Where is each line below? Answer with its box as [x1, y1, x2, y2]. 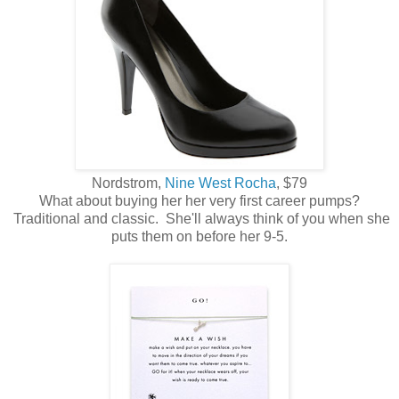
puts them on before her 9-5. [111, 229, 288, 245]
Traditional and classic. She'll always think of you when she [9, 211, 390, 227]
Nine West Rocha [165, 175, 276, 191]
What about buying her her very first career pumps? [39, 193, 360, 209]
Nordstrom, [92, 175, 165, 191]
